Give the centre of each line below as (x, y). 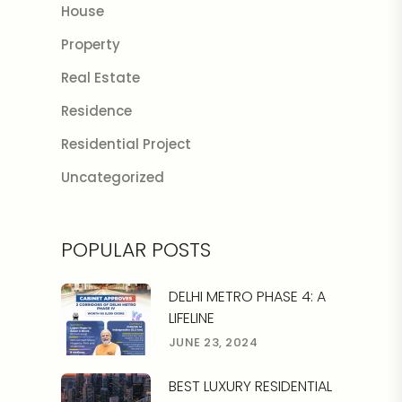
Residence (96, 111)
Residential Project (126, 144)
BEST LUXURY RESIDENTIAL (250, 386)
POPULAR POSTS (135, 250)
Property (90, 44)
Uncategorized (112, 177)
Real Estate (100, 78)
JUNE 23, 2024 (213, 342)
